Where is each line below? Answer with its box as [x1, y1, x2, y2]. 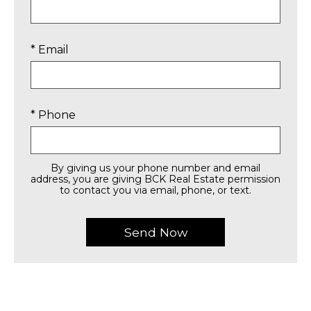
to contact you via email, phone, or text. [60, 184, 251, 196]
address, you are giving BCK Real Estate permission [31, 173, 280, 185]
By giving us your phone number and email [51, 162, 260, 174]
